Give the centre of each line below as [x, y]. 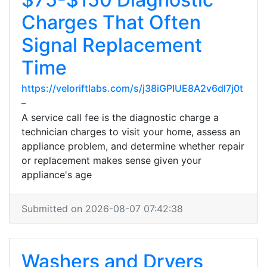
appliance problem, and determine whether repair [133, 146]
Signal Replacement [112, 45]
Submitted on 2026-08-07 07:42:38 [102, 209]
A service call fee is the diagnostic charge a [120, 117]
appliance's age [57, 175]
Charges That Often [111, 22]
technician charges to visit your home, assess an [131, 132]
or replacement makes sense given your [111, 160]
